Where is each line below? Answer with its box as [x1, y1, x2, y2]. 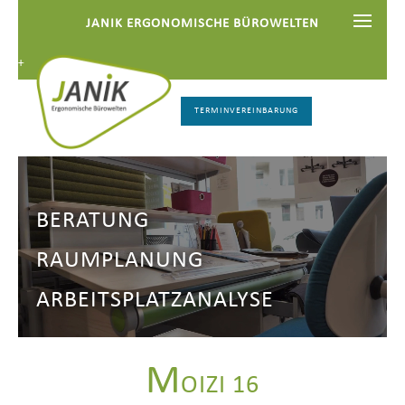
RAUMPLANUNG [36, 249, 203, 273]
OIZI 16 [180, 373, 259, 400]
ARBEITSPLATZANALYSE [36, 288, 274, 313]
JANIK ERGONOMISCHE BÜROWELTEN [86, 17, 319, 31]
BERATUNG [36, 209, 149, 233]
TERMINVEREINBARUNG [194, 106, 298, 116]
